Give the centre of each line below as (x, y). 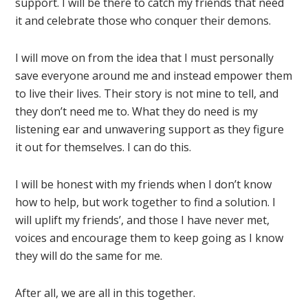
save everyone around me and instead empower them (154, 76)
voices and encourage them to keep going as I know (150, 238)
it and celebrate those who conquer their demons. (143, 21)
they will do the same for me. (89, 256)
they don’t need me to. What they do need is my (137, 112)
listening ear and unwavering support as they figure (150, 130)
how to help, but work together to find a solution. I (146, 202)
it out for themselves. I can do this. (103, 147)
